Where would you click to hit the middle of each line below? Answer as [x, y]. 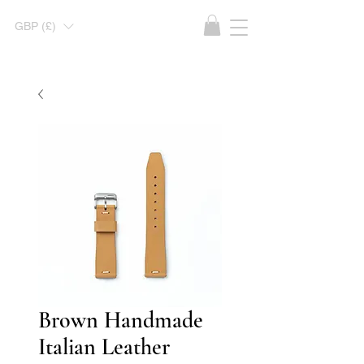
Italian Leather [104, 347]
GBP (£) [35, 26]
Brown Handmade [121, 321]
